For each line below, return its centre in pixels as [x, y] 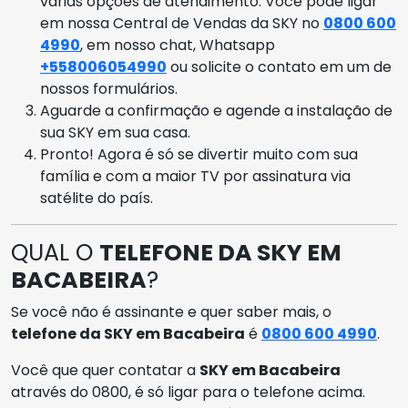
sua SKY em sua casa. [115, 132]
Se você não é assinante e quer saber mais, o [171, 311]
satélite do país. [97, 198]
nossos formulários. [109, 88]
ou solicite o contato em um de [279, 66]
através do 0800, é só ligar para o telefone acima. [188, 392]
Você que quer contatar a [105, 370]
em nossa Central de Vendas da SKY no [182, 23]
